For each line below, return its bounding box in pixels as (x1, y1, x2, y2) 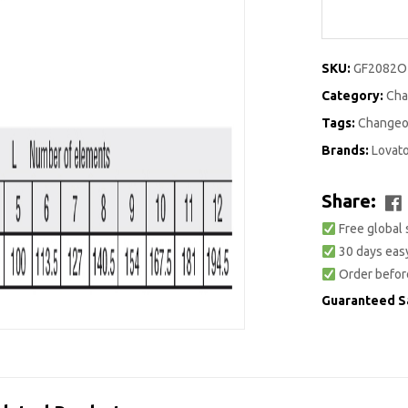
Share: (321, 190, 376, 212)
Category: (321, 88, 386, 104)
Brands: (321, 143, 372, 158)
